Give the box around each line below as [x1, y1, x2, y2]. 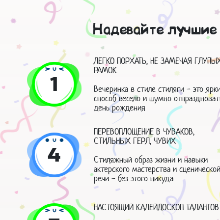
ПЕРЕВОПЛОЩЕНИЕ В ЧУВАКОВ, [93, 126, 194, 137]
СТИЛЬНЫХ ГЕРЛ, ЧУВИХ [93, 136, 176, 147]
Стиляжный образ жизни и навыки [93, 154, 208, 165]
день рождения [93, 102, 145, 113]
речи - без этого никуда [93, 173, 173, 184]
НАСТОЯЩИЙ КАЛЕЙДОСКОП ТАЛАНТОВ [93, 201, 219, 213]
